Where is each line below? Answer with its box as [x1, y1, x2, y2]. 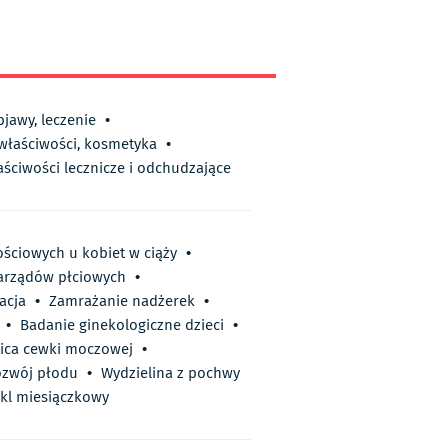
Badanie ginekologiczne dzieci [20, 314, 224, 337]
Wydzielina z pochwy [101, 362, 240, 385]
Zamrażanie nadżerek [49, 290, 195, 313]
